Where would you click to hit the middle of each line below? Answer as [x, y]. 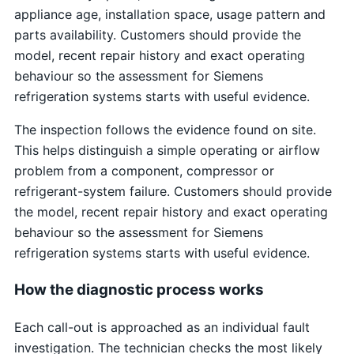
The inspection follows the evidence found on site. [165, 130]
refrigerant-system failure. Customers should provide [173, 192]
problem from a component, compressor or [144, 171]
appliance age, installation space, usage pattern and [169, 15]
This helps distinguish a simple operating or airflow [167, 151]
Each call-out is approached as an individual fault [162, 327]
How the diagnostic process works [139, 289]
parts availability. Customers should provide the [157, 35]
